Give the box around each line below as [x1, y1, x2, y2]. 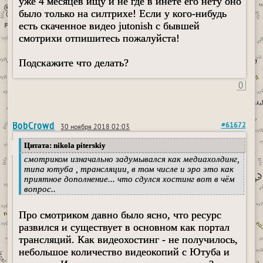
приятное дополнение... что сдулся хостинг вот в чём [24, 174, 235, 184]
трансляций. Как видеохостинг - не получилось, [19, 234, 238, 246]
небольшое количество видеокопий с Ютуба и [19, 246, 230, 258]
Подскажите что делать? [19, 57, 129, 69]
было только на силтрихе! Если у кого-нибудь [19, 8, 227, 20]
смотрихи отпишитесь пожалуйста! [19, 32, 180, 45]
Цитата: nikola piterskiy [24, 141, 106, 150]
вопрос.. [24, 184, 56, 194]
